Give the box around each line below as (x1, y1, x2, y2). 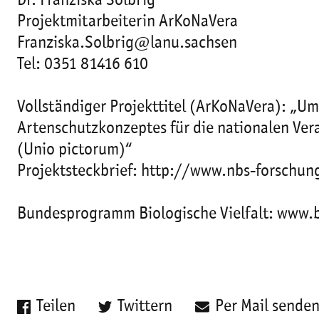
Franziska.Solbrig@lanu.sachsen (17, 35, 237, 52)
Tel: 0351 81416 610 (17, 56, 148, 73)
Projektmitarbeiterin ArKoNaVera (17, 14, 238, 31)
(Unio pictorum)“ (17, 142, 132, 159)
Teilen (36, 298, 76, 315)
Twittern (117, 298, 173, 315)
